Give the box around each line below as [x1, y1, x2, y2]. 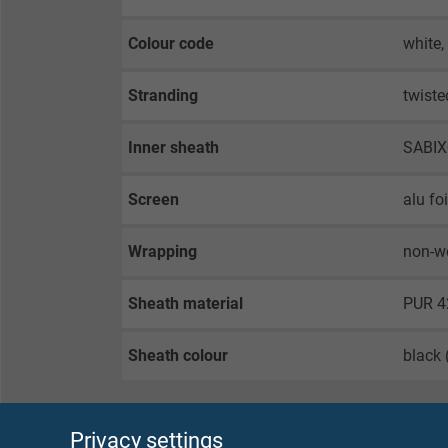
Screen [128, 189, 179, 209]
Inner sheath [128, 137, 219, 157]
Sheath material [128, 293, 243, 313]
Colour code [128, 33, 214, 53]
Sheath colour [128, 345, 228, 365]
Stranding [128, 85, 198, 105]
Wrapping [128, 241, 197, 261]
